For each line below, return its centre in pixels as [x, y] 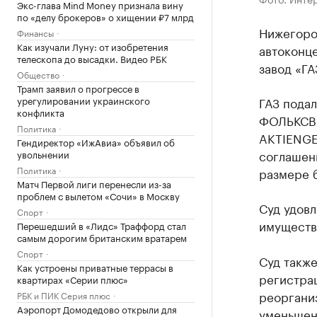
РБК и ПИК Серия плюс [64, 295]
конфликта [41, 112]
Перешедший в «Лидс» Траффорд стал [102, 225]
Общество [38, 74]
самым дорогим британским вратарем [102, 237]
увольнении [43, 154]
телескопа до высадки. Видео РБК [92, 58]
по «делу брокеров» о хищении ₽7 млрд [105, 16]
